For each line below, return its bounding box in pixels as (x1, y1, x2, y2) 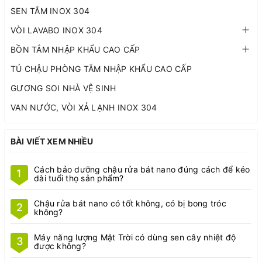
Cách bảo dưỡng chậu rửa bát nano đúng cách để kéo (34, 164, 250, 174)
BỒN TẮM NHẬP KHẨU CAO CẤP (11, 44, 140, 54)
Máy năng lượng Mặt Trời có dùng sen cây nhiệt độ (34, 232, 236, 242)
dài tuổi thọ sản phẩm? (34, 173, 124, 183)
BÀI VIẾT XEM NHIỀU (11, 136, 94, 146)
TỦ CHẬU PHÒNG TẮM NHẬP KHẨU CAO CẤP (11, 63, 192, 74)
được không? (34, 240, 86, 251)
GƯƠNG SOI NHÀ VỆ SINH (11, 82, 116, 93)
